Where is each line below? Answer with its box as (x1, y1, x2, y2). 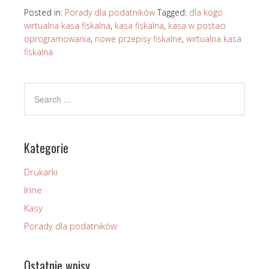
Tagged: (157, 7, 189, 19)
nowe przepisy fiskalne (95, 33, 182, 45)
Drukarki (24, 166, 58, 178)
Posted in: (24, 7, 65, 19)
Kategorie (24, 139, 68, 157)
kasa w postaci (168, 20, 226, 32)
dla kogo (189, 7, 223, 19)
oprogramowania (24, 33, 91, 45)
